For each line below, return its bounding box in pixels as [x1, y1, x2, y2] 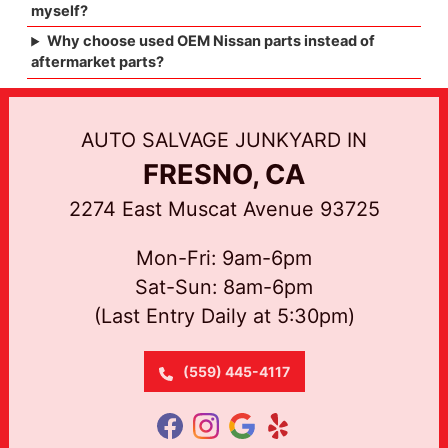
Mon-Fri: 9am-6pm [136, 245, 312, 270]
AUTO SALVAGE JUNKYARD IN [81, 127, 367, 152]
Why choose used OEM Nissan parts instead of [46, 32, 375, 51]
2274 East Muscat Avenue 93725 [68, 196, 380, 221]
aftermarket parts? [31, 53, 168, 72]
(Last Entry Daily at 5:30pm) [93, 303, 355, 328]
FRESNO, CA [143, 157, 305, 191]
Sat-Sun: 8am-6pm [135, 274, 313, 299]
